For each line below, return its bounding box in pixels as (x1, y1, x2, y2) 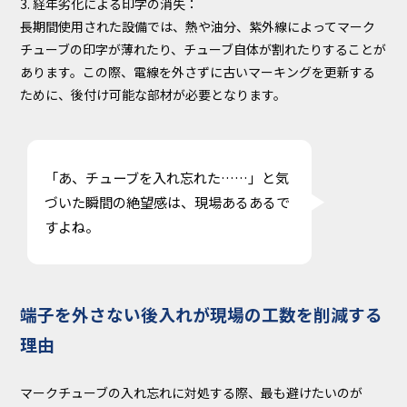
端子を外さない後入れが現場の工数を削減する (20, 301, 383, 326)
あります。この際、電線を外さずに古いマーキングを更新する (20, 62, 376, 81)
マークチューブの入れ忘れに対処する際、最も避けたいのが (20, 383, 363, 402)
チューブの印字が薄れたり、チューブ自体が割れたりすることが (20, 39, 387, 58)
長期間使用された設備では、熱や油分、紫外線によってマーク (20, 16, 376, 35)
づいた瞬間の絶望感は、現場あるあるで (45, 192, 291, 213)
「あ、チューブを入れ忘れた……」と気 (45, 167, 290, 188)
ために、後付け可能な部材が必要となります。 (20, 84, 287, 104)
